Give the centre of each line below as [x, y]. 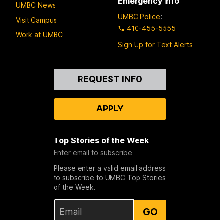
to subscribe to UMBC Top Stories [109, 178]
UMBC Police [139, 17]
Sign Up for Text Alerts [155, 45]
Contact [32, 74]
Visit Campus [36, 20]
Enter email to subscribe [93, 153]
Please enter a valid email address [109, 168]
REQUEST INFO [110, 79]
